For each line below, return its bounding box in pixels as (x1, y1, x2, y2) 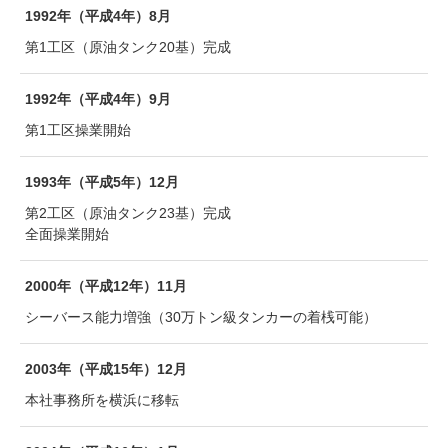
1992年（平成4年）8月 (25, 8, 171, 24)
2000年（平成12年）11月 (25, 278, 187, 294)
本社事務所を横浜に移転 (25, 392, 179, 408)
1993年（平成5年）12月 (25, 174, 179, 190)
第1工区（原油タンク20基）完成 (25, 39, 231, 55)
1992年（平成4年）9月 (25, 91, 171, 107)
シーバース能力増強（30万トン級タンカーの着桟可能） (25, 309, 377, 325)
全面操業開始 (25, 226, 109, 242)
